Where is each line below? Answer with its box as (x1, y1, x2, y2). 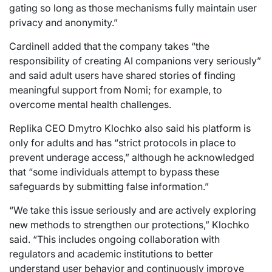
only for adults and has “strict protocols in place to (9, 136, 236, 149)
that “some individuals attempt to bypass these (9, 165, 219, 178)
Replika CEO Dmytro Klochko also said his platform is (9, 121, 251, 134)
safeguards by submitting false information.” (9, 180, 209, 192)
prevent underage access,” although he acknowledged (9, 151, 254, 163)
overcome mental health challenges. (9, 98, 171, 110)
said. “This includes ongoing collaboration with (9, 233, 220, 245)
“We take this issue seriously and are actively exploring (9, 203, 256, 216)
